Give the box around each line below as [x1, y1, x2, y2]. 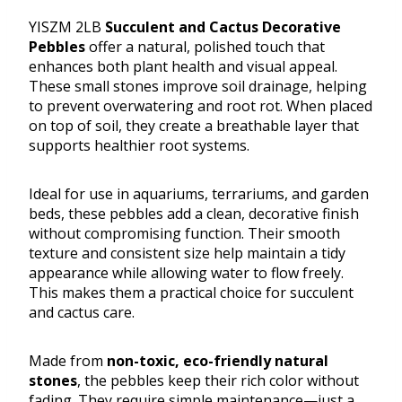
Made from [29, 351, 107, 371]
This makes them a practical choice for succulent [29, 283, 354, 303]
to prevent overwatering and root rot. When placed [29, 96, 372, 117]
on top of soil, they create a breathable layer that [29, 116, 359, 136]
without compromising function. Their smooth [29, 223, 340, 244]
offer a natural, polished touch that [85, 37, 325, 57]
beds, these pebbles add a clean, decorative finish [29, 204, 359, 224]
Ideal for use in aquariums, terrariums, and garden [29, 184, 369, 205]
